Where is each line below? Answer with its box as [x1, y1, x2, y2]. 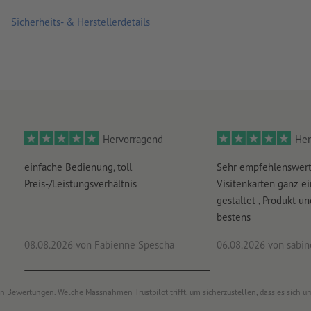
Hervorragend [103, 132, 163, 146]
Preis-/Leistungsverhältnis [24, 176, 137, 190]
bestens [216, 210, 251, 224]
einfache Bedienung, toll [24, 160, 132, 174]
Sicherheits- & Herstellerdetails [11, 15, 150, 28]
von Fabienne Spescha [72, 237, 174, 251]
